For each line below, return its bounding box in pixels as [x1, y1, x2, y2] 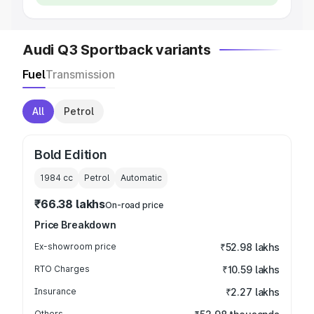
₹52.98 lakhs [219, 241, 280, 253]
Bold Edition [34, 147, 107, 162]
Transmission [46, 67, 115, 81]
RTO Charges [34, 264, 90, 274]
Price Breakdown [34, 219, 116, 231]
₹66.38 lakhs [34, 197, 106, 211]
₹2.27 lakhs [225, 286, 280, 298]
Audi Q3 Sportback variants [22, 41, 211, 58]
